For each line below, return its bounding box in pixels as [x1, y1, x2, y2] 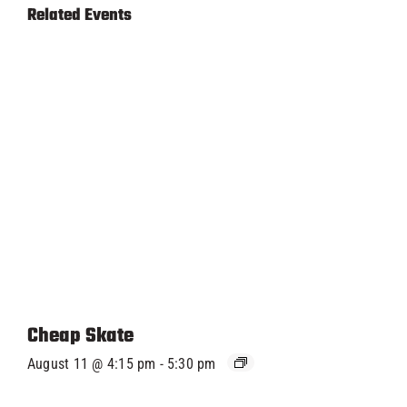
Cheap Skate [27, 321, 134, 352]
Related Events [27, 3, 132, 29]
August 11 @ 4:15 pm [27, 355, 156, 372]
